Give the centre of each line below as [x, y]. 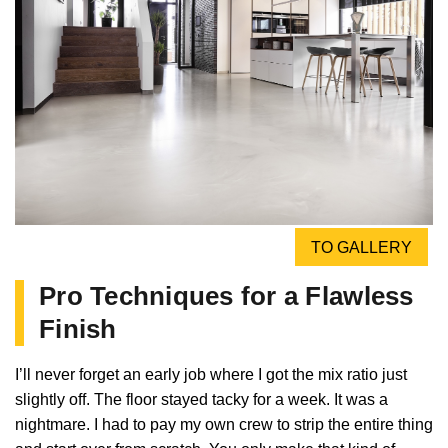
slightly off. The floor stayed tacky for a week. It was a [201, 399]
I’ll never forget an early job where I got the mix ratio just [211, 374]
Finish [78, 328]
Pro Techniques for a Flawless [226, 295]
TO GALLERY [361, 247]
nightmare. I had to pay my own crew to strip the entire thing [224, 424]
